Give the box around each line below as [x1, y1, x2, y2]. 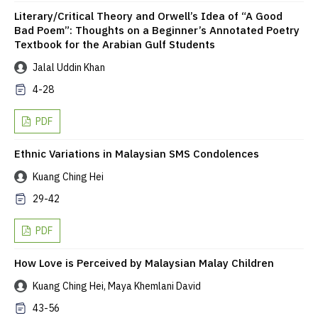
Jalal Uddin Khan [31, 61, 105, 75]
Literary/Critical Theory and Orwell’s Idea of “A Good [14, 9, 283, 23]
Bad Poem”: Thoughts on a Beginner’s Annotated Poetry [14, 23, 300, 38]
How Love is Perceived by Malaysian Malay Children [14, 256, 274, 270]
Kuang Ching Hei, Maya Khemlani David [31, 280, 201, 293]
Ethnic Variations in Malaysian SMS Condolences [14, 147, 259, 161]
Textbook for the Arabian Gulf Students [14, 38, 215, 52]
